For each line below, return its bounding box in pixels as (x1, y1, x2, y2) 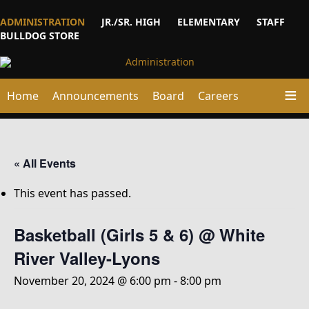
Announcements (52, 88, 139, 103)
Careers (198, 88, 239, 103)
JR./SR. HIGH (101, 15, 161, 28)
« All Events (14, 155, 76, 171)
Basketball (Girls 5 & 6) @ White (14, 223, 265, 246)
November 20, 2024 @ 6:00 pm (14, 273, 171, 288)
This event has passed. (14, 186, 131, 201)
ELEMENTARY (177, 15, 240, 28)
